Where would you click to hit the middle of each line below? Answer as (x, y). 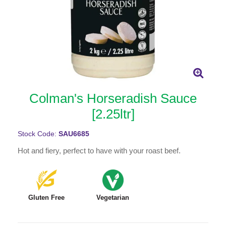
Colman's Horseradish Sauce (113, 99)
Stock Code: (38, 134)
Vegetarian (113, 198)
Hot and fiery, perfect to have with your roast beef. (99, 151)
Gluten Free (46, 198)
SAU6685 (74, 134)
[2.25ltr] (113, 114)
